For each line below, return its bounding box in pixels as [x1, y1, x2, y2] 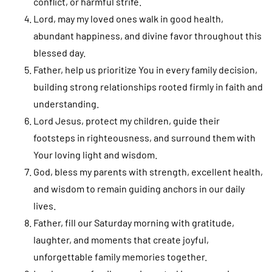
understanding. [33, 97, 99, 109]
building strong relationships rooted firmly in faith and [33, 80, 263, 92]
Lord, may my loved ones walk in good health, [33, 12, 223, 24]
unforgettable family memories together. [33, 250, 207, 262]
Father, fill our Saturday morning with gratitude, [33, 216, 234, 228]
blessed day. [33, 46, 86, 58]
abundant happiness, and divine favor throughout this [33, 29, 262, 41]
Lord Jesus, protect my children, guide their [33, 114, 220, 126]
